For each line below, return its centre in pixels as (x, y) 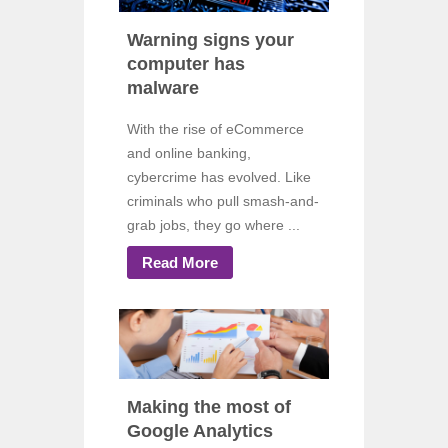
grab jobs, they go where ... (213, 224)
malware (163, 88)
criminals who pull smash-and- (223, 200)
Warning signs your (210, 40)
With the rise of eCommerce (215, 128)
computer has (186, 64)
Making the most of (209, 407)
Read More (180, 262)
